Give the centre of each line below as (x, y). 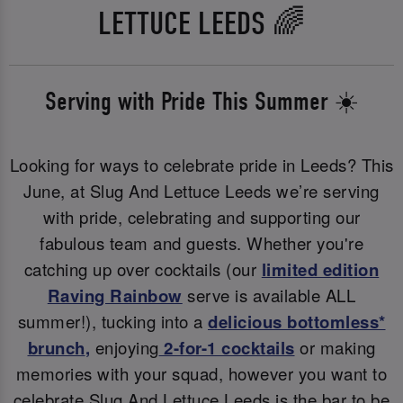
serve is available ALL (269, 295)
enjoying (125, 347)
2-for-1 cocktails (227, 347)
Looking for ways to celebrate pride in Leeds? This (201, 164)
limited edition (320, 269)
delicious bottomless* (297, 321)
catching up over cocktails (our (143, 269)
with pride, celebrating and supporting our (201, 216)
